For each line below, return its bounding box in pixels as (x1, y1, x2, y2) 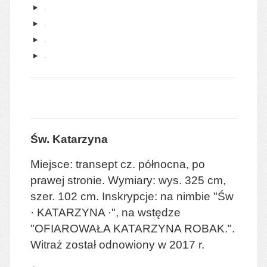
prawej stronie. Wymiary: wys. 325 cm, (30, 173, 226, 187)
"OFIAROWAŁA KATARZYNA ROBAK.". (30, 222, 235, 235)
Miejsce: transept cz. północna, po (30, 157, 205, 170)
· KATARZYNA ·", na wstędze (30, 206, 181, 219)
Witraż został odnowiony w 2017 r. (30, 238, 204, 251)
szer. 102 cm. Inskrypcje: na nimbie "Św (30, 190, 234, 203)
